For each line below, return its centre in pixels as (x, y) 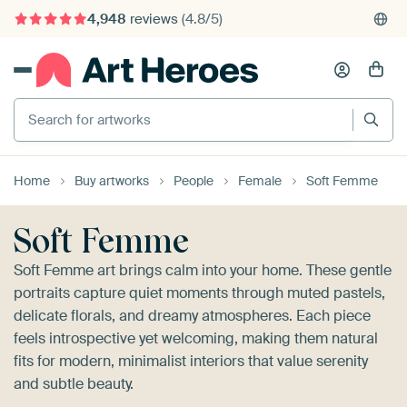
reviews (154, 19)
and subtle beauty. (74, 383)
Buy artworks (112, 180)
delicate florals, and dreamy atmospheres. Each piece (192, 315)
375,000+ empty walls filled (118, 56)
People (194, 180)
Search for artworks (79, 104)
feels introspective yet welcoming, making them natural (196, 338)
